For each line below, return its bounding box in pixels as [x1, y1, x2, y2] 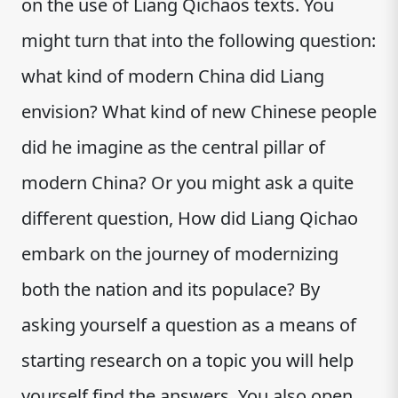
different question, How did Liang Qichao [21, 206, 358, 230]
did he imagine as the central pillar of [21, 135, 325, 159]
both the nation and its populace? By [21, 277, 320, 301]
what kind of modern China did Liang [21, 64, 324, 88]
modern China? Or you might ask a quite [21, 171, 354, 195]
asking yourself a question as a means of [21, 313, 356, 337]
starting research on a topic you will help [21, 348, 354, 372]
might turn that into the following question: [21, 28, 376, 52]
